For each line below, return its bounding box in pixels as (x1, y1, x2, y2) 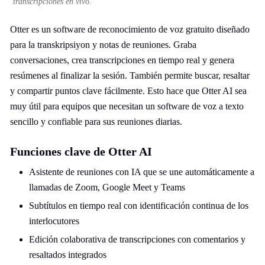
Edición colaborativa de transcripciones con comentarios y (29, 234, 245, 244)
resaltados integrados (29, 250, 106, 260)
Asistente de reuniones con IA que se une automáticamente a (29, 167, 254, 177)
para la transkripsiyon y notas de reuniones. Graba (10, 40, 196, 50)
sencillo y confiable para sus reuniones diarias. (10, 117, 182, 127)
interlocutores (29, 216, 79, 226)
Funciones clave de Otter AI (10, 145, 152, 158)
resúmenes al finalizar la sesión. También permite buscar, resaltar (10, 70, 250, 80)
